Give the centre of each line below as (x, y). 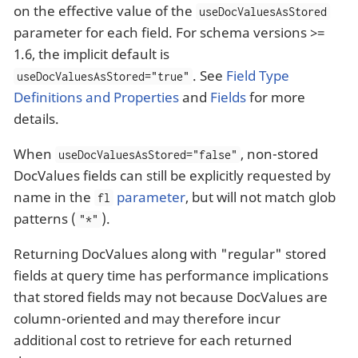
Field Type (258, 75)
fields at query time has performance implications (171, 275)
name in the (54, 197)
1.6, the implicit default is (91, 54)
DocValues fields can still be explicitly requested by (172, 175)
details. (36, 118)
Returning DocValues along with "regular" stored (170, 253)
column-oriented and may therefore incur (147, 318)
